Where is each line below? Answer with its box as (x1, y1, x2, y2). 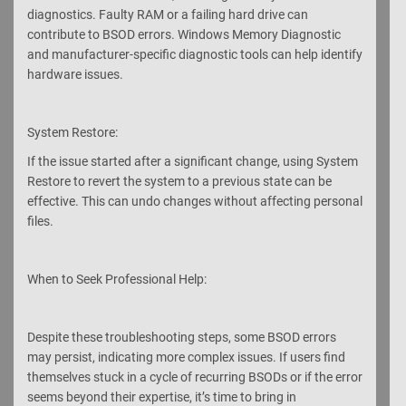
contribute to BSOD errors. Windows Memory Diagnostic (27, 26, 341, 42)
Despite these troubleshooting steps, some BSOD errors (27, 329, 336, 344)
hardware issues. (27, 66, 123, 82)
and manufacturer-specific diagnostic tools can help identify (27, 46, 362, 62)
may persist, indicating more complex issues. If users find (27, 349, 345, 364)
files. (27, 213, 53, 228)
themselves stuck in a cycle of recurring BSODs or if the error (27, 369, 362, 384)
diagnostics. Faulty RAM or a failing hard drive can (27, 6, 308, 22)
